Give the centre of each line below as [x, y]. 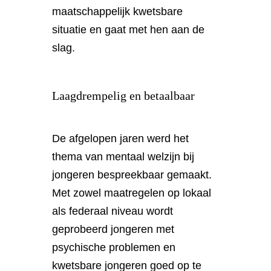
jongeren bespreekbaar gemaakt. [132, 175]
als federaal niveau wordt [113, 211]
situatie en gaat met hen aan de [129, 29]
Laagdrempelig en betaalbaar [124, 95]
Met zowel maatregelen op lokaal [132, 193]
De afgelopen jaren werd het [121, 138]
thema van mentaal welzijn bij [123, 156]
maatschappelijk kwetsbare [118, 11]
